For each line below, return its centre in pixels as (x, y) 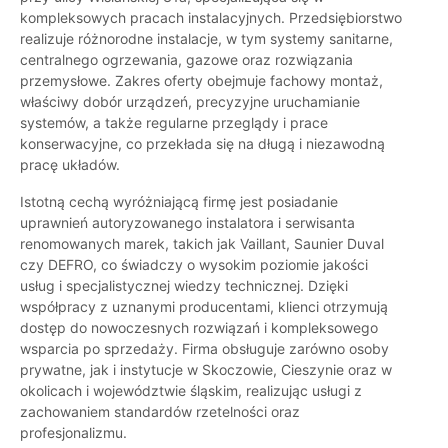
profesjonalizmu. (73, 433)
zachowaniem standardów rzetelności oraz (160, 412)
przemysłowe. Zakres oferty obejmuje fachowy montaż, (201, 81)
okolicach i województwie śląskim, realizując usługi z (191, 391)
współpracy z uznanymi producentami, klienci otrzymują (204, 307)
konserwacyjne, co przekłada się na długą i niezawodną (202, 144)
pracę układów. (70, 165)
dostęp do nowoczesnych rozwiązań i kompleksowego (199, 328)
